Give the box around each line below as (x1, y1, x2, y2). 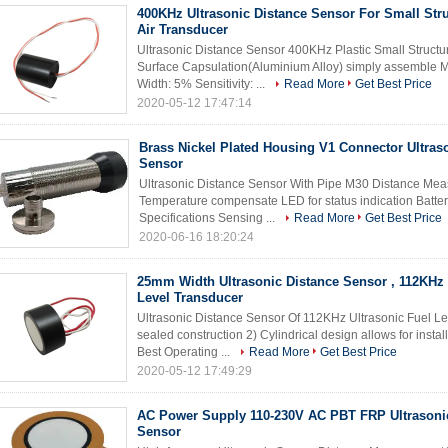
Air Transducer (137, 22, 228, 37)
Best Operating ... (137, 345, 233, 359)
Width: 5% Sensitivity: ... (137, 77, 268, 91)
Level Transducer (137, 290, 243, 305)
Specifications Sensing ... (139, 211, 278, 225)
